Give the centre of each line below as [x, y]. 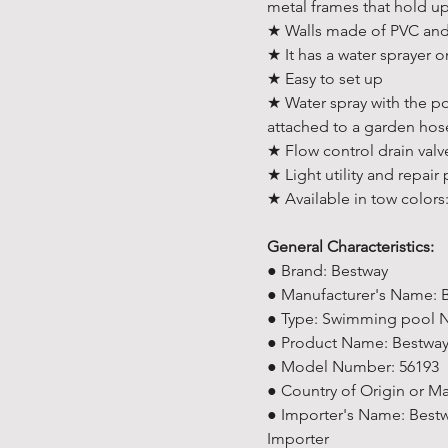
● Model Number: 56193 [353, 366]
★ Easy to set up [325, 78]
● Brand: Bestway [327, 270]
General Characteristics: [350, 246]
